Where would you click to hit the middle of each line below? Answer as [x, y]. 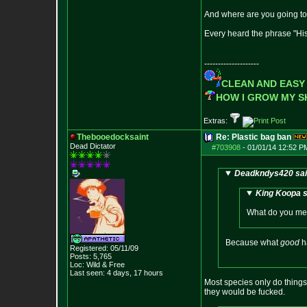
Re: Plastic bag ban [254, 137]
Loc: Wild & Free [97, 265]
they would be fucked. [245, 292]
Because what [253, 243]
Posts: [81, 256]
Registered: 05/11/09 [104, 248]
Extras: [217, 121]
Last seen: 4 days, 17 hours [116, 273]
